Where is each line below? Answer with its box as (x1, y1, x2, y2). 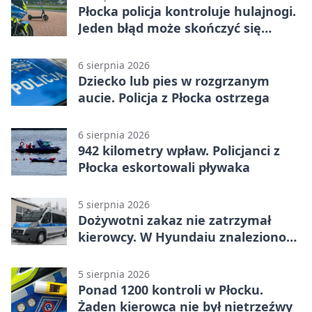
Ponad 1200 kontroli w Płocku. (78, 281, 263, 299)
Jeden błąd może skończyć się (78, 19, 261, 37)
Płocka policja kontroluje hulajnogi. (78, 3, 296, 20)
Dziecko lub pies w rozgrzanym (78, 72, 270, 90)
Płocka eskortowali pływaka (78, 159, 250, 176)
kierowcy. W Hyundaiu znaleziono (78, 228, 286, 246)
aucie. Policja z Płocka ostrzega (78, 89, 270, 107)
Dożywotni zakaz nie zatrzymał (78, 212, 271, 229)
